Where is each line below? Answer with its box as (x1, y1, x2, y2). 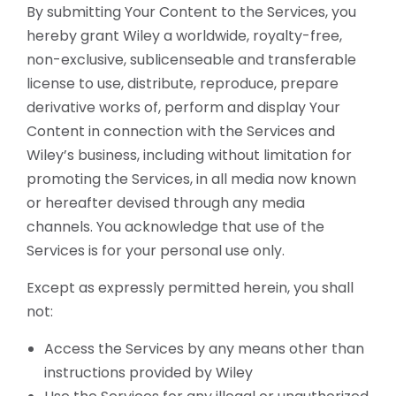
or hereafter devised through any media (27, 193, 305, 213)
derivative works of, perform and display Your (27, 97, 340, 118)
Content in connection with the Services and (27, 121, 335, 141)
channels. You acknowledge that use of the (27, 217, 324, 237)
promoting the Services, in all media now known (27, 169, 356, 189)
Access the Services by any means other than (44, 339, 364, 359)
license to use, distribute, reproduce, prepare (27, 73, 339, 94)
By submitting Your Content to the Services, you (27, 2, 356, 22)
